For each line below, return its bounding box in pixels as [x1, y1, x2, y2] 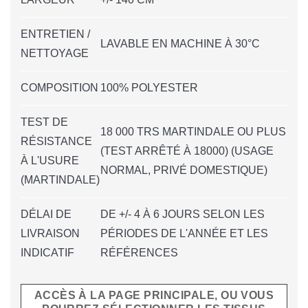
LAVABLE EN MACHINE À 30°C [100, 38, 260, 50]
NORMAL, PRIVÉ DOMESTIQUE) [100, 164, 267, 177]
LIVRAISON [21, 228, 80, 240]
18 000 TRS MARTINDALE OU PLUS [100, 126, 286, 138]
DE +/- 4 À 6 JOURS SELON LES [100, 208, 265, 221]
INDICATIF [21, 247, 74, 259]
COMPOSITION [21, 82, 98, 94]
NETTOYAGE [21, 47, 89, 60]
